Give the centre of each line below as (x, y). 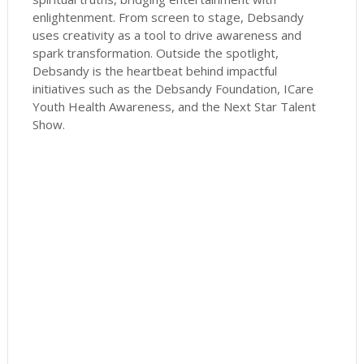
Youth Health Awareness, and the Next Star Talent (174, 107)
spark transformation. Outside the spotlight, (155, 53)
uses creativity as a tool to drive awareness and (167, 35)
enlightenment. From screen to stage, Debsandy (168, 17)
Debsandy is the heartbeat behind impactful (154, 71)
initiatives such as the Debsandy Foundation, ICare (173, 89)
